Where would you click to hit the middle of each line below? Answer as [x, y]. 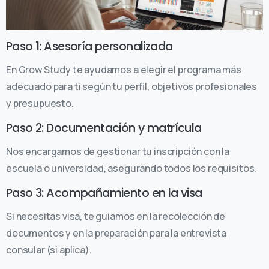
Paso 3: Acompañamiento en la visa [104, 193]
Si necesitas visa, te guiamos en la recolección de [116, 216]
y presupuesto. [40, 103]
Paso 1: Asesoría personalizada [89, 46]
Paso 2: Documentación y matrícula [104, 128]
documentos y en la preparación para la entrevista [116, 233]
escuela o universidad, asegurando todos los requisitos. [131, 168]
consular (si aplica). [49, 249]
